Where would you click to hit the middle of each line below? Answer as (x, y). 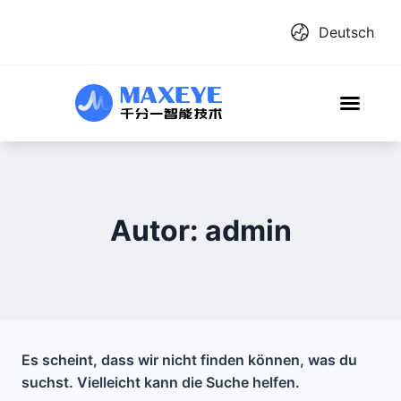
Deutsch (346, 32)
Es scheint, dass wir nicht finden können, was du (189, 360)
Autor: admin (200, 230)
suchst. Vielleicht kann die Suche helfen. (161, 382)
